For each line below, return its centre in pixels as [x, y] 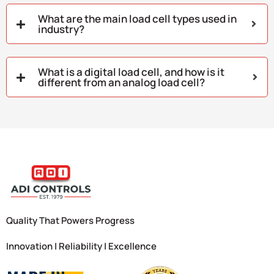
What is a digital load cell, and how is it [131, 72]
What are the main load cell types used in [137, 19]
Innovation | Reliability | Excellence [81, 246]
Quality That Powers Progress [70, 221]
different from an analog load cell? [121, 83]
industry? [61, 29]
